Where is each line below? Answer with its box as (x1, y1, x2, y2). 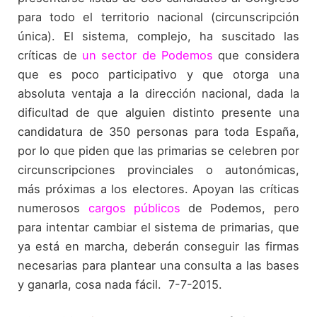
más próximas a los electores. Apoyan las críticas (18, 182, 299, 197)
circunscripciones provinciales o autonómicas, (18, 163, 299, 178)
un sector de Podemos (81, 48, 214, 63)
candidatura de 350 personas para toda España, (18, 125, 299, 139)
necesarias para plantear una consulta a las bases (18, 258, 299, 273)
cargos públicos (88, 201, 180, 216)
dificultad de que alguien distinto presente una (18, 105, 299, 120)
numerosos (18, 201, 88, 216)
